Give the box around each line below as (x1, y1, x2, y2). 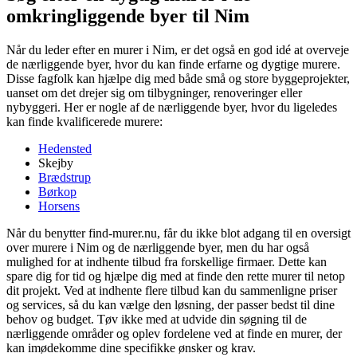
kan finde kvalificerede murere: (6, 114, 163, 128)
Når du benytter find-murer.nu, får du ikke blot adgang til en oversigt (6, 226, 351, 240)
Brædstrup (38, 170, 91, 184)
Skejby (38, 155, 73, 170)
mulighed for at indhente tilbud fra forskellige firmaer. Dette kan (6, 254, 327, 269)
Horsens (38, 198, 80, 213)
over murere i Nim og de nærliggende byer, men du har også (6, 240, 309, 254)
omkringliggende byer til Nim (6, 5, 249, 26)
